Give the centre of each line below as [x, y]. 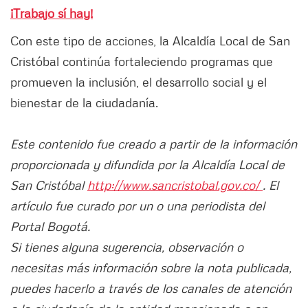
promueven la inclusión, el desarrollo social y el [139, 82]
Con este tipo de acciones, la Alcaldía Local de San [150, 41]
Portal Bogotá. [50, 227]
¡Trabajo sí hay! [52, 13]
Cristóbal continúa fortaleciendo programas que [142, 62]
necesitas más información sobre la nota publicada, [151, 268]
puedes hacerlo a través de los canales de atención [151, 288]
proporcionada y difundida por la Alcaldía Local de [147, 165]
